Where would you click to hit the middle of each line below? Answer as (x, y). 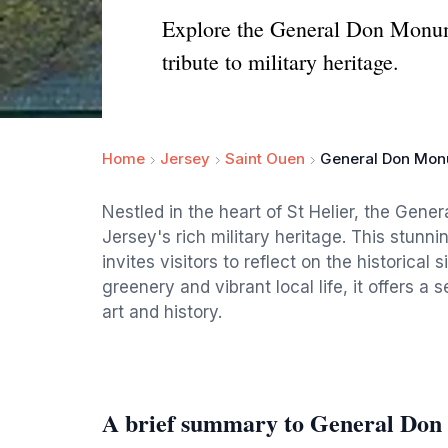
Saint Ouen (265, 158)
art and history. (162, 312)
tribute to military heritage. (280, 61)
